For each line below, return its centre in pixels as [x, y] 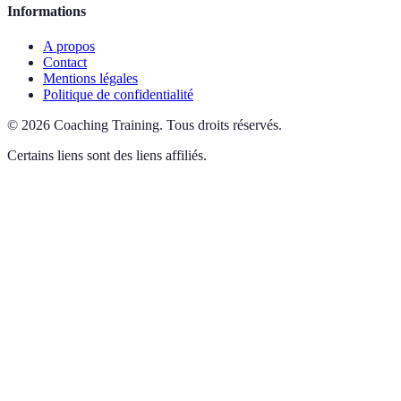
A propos [69, 47]
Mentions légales [90, 79]
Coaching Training [107, 125]
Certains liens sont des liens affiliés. [107, 156]
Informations [47, 11]
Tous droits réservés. [224, 125]
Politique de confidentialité [118, 95]
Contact [65, 63]
